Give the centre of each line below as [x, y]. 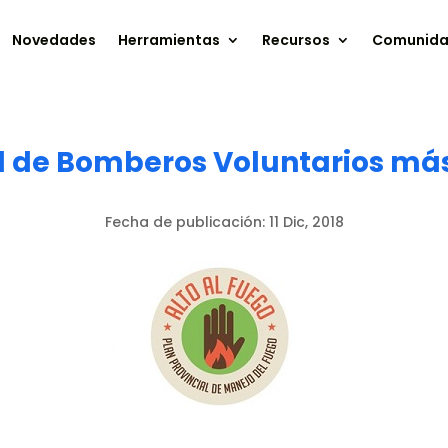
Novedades [54, 40]
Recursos [296, 40]
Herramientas [169, 40]
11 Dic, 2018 [306, 221]
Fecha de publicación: [186, 221]
